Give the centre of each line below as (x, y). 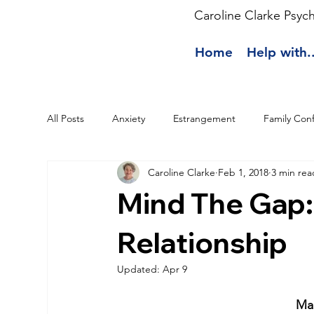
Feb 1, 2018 (244, 172)
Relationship (203, 243)
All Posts (66, 118)
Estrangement (205, 118)
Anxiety (129, 118)
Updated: (140, 269)
